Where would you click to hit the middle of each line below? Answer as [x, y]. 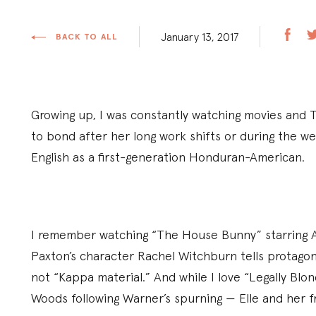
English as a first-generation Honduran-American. [168, 157]
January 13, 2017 [199, 37]
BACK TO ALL [85, 36]
